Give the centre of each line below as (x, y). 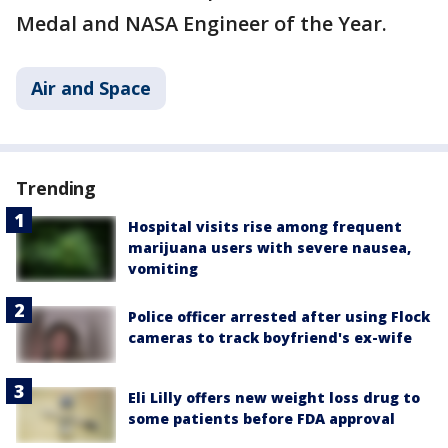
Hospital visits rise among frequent (265, 226)
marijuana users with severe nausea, (269, 247)
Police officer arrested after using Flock (279, 317)
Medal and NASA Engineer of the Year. (201, 23)
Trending (56, 187)
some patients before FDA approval (261, 418)
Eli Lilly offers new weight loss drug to (274, 397)
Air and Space (91, 87)
